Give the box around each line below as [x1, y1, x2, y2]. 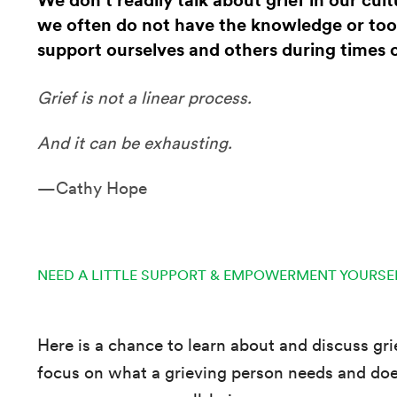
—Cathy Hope [37, 178, 147, 199]
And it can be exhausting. [37, 133, 232, 154]
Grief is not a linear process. [37, 88, 252, 109]
